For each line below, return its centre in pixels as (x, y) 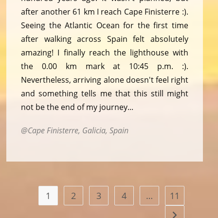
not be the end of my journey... (77, 107)
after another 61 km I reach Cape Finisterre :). (105, 12)
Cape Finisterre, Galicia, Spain (78, 131)
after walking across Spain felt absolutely (105, 39)
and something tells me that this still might (105, 94)
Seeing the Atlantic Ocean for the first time (105, 26)
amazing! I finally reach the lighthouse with (105, 53)
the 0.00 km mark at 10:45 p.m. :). (105, 66)
